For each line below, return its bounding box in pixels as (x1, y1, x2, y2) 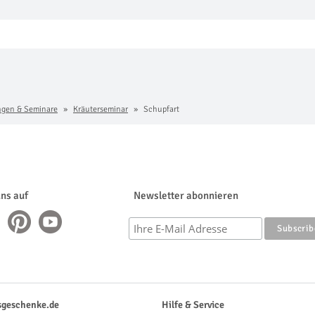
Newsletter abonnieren (134, 188, 238, 202)
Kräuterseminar (73, 103, 128, 115)
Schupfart (141, 103, 179, 115)
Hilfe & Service (162, 298, 224, 311)
